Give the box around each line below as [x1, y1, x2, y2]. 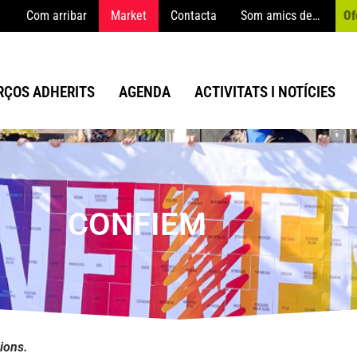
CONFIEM [68, 205, 206, 243]
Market [111, 8, 147, 23]
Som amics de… [241, 8, 320, 23]
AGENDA [119, 82, 171, 101]
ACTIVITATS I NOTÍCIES [194, 82, 335, 101]
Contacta [171, 8, 217, 23]
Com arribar [26, 8, 87, 23]
